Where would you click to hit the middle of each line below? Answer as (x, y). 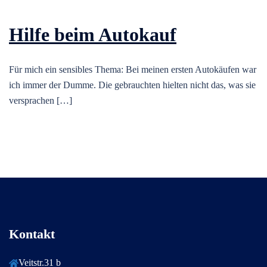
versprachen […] (41, 101)
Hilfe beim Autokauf (93, 35)
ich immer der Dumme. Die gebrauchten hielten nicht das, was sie (132, 85)
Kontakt (32, 234)
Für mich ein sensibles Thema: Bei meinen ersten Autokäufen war (133, 70)
